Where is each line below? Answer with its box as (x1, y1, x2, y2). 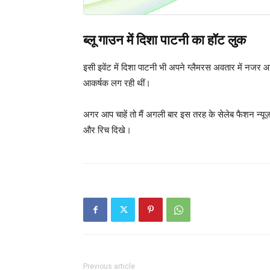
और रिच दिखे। (83, 124, 131, 136)
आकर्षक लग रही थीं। (83, 77, 151, 89)
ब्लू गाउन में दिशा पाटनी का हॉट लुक (83, 33, 246, 48)
